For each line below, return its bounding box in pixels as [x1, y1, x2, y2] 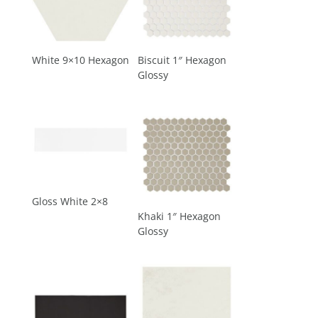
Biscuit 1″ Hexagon [137, 53, 226, 67]
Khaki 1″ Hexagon [137, 209, 221, 223]
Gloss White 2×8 [31, 194, 108, 208]
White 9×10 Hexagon [31, 53, 129, 67]
